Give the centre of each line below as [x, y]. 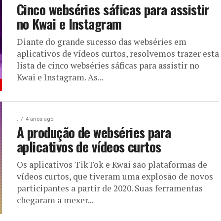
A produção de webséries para [94, 132]
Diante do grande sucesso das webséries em [102, 42]
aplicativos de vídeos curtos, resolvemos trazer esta [118, 54]
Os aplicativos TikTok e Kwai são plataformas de [112, 165]
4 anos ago [39, 119]
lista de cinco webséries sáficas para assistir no [108, 65]
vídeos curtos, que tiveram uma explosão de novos [115, 176]
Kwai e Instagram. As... [60, 77]
